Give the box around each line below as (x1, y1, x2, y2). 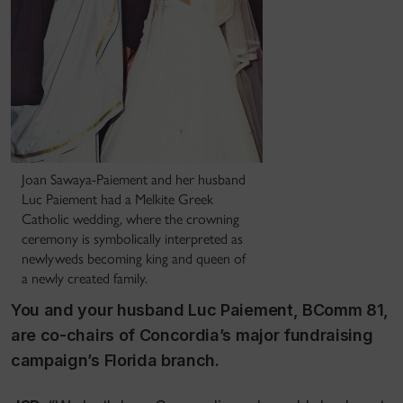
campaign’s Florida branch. (11, 351, 219, 371)
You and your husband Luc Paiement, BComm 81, (11, 300, 390, 320)
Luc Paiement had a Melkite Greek (22, 191, 213, 209)
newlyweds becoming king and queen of (22, 250, 246, 268)
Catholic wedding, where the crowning (22, 210, 239, 228)
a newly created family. (22, 270, 148, 288)
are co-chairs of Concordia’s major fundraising (11, 326, 373, 345)
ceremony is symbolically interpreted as (22, 230, 243, 248)
